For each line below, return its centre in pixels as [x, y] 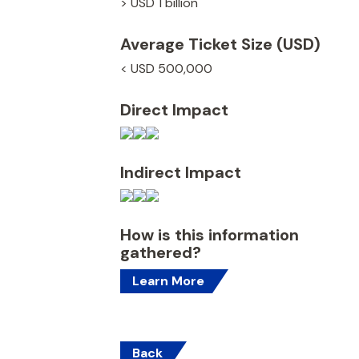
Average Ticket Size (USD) [220, 44]
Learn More [168, 281]
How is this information [210, 235]
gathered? [161, 252]
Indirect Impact [181, 172]
